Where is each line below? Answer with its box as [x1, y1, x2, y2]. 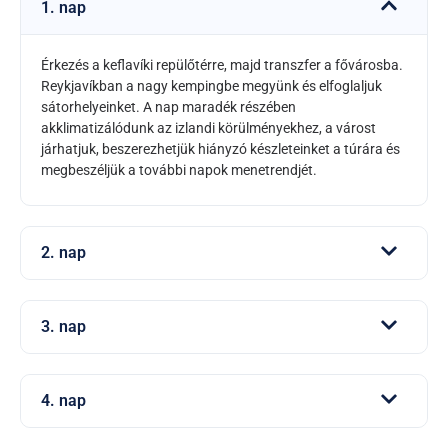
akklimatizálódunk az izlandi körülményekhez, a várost [41, 119, 376, 136]
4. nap [41, 391, 86, 411]
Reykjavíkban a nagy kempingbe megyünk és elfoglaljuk [41, 77, 382, 94]
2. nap [41, 243, 86, 263]
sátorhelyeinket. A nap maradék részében [41, 98, 296, 115]
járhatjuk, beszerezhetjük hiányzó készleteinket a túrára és [41, 140, 400, 157]
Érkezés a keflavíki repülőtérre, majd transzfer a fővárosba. [41, 56, 403, 73]
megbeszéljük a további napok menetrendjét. [41, 161, 317, 178]
